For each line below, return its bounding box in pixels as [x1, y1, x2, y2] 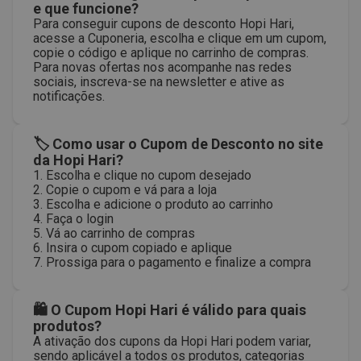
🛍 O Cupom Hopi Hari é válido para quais [33, 301, 306, 318]
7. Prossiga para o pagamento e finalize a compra [33, 255, 311, 270]
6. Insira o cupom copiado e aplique [33, 240, 232, 255]
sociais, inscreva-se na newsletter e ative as [33, 74, 284, 89]
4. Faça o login [33, 211, 114, 226]
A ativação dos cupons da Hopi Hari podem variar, [33, 334, 311, 349]
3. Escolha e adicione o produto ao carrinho [33, 197, 273, 212]
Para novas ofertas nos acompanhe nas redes [33, 60, 292, 75]
